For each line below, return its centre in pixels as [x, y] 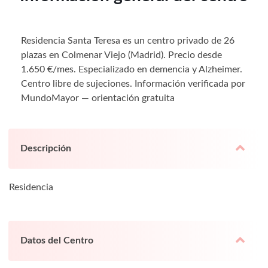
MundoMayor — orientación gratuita [98, 98]
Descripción [46, 148]
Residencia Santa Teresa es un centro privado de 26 [128, 40]
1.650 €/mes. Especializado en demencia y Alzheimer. [132, 69]
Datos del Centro [57, 240]
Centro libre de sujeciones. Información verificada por [133, 83]
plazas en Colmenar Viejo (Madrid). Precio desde [121, 55]
